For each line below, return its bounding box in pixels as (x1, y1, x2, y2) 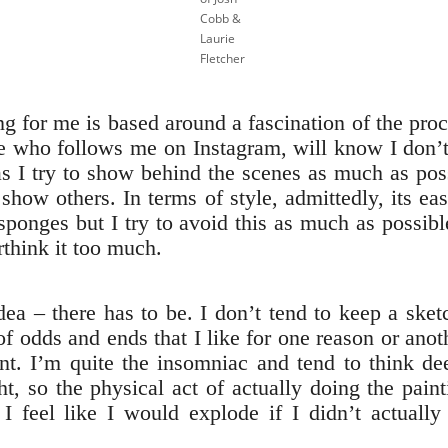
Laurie (200, 29, 235, 47)
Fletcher (200, 49, 245, 67)
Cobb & (200, 9, 241, 27)
